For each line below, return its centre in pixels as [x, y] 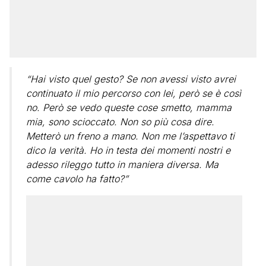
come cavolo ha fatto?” [77, 178]
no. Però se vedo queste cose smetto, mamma [129, 107]
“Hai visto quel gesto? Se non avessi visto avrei [131, 79]
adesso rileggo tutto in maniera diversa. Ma [122, 164]
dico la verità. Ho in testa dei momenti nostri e [128, 150]
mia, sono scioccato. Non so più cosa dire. [120, 121]
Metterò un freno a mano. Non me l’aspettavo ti [130, 136]
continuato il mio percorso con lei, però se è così [134, 93]
